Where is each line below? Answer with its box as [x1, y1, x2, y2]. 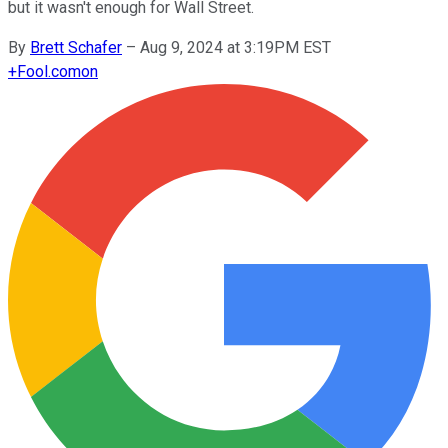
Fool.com [17, 61, 81, 81]
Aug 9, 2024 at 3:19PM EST [140, 37, 331, 57]
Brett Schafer [30, 37, 122, 57]
